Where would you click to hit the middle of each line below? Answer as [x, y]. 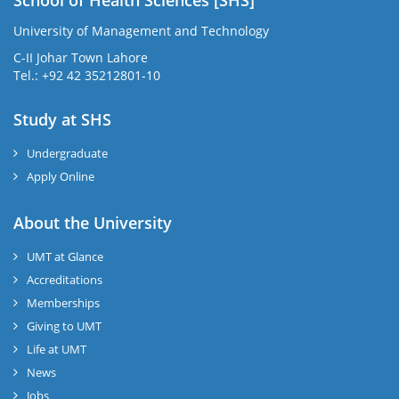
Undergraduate [67, 153]
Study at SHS [62, 119]
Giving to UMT [64, 326]
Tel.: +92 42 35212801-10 [87, 75]
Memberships [63, 302]
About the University [93, 222]
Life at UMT [57, 349]
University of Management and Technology [141, 30]
